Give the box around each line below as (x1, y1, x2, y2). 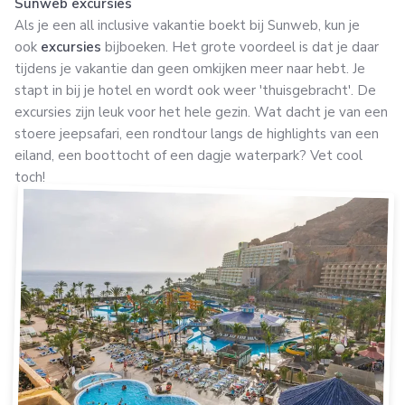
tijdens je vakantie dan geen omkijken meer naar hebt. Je (14, 60, 365, 79)
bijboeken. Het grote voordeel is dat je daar (101, 38, 379, 57)
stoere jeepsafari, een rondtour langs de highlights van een (14, 125, 379, 144)
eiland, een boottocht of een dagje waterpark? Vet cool (14, 146, 363, 165)
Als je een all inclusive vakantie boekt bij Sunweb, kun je (14, 16, 360, 35)
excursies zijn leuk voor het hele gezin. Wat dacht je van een (14, 103, 388, 122)
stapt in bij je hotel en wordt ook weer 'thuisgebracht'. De (14, 81, 376, 100)
